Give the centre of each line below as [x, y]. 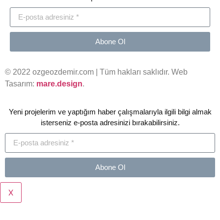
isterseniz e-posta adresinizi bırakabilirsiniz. [110, 123]
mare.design [59, 83]
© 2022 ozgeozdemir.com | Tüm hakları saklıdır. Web [96, 72]
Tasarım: [21, 83]
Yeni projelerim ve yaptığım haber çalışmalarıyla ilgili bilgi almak [110, 112]
